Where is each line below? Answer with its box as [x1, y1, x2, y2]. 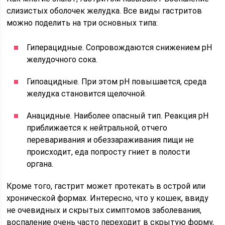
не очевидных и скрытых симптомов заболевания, [7, 205, 202, 215]
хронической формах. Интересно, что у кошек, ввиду [7, 193, 209, 203]
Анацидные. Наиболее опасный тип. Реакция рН [27, 111, 209, 121]
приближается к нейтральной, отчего [27, 123, 168, 133]
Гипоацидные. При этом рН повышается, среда [27, 77, 207, 86]
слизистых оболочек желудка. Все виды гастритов [7, 6, 202, 16]
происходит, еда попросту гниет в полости [27, 147, 190, 157]
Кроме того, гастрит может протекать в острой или [7, 181, 206, 191]
